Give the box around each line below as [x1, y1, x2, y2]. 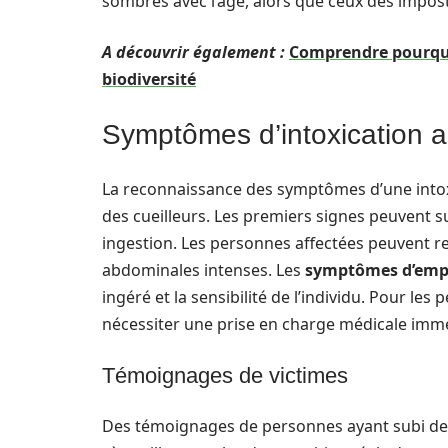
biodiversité [102, 68, 196, 90]
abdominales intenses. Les [102, 259, 305, 281]
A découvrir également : [102, 41, 285, 63]
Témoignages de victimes [102, 363, 348, 388]
